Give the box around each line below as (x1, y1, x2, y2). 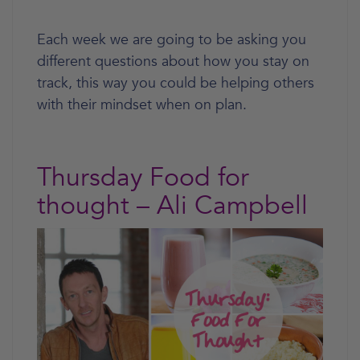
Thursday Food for (37, 159, 249, 195)
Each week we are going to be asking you (37, 29, 306, 50)
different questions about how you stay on (37, 51, 309, 72)
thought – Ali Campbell (37, 187, 308, 223)
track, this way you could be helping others (37, 72, 314, 93)
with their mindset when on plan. (37, 94, 247, 115)
